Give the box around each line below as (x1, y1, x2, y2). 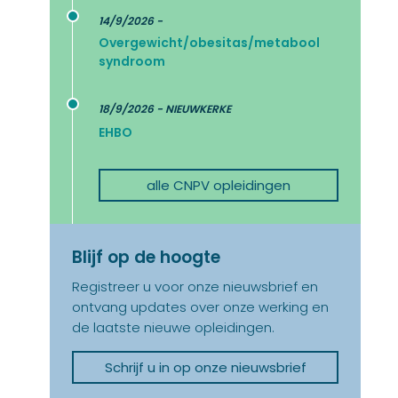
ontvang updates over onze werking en (72, 298, 329, 317)
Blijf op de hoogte (72, 245, 220, 270)
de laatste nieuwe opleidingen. (72, 318, 275, 338)
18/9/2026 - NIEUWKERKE (99, 101, 231, 117)
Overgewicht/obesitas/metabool (99, 34, 320, 52)
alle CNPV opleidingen (147, 176, 291, 195)
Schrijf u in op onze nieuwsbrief (104, 358, 306, 378)
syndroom (99, 52, 165, 71)
